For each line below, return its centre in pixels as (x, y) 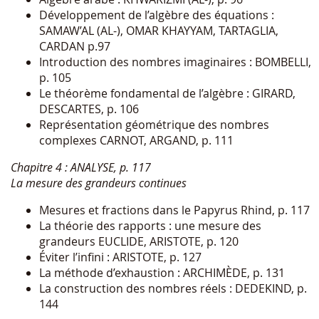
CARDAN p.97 (75, 46)
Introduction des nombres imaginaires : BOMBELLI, (175, 62)
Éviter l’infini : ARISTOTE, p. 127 (120, 257)
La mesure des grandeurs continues (99, 183)
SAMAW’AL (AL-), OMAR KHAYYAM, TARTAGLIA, (159, 30)
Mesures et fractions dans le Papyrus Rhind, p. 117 (174, 210)
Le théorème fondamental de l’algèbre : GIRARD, (167, 93)
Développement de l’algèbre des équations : (157, 15)
